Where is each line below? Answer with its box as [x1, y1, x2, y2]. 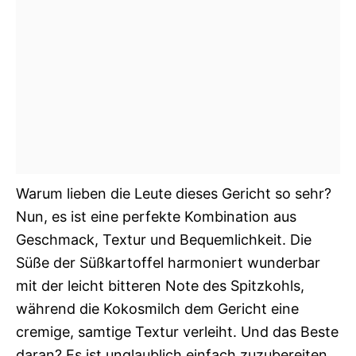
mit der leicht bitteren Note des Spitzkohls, [16, 277, 304, 294]
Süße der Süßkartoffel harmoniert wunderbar [16, 254, 320, 271]
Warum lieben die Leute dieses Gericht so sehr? [16, 185, 331, 202]
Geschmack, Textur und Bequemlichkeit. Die [16, 231, 311, 248]
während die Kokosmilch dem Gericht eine [16, 300, 299, 317]
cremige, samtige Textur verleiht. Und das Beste [16, 323, 339, 340]
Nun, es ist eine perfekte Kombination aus [16, 208, 296, 225]
